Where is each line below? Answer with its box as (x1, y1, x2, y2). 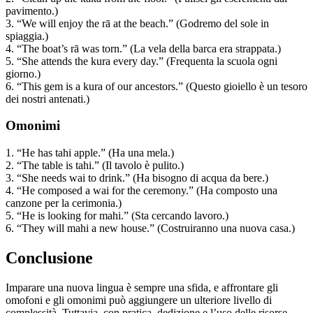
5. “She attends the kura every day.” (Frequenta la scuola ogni (6, 54, 277, 67)
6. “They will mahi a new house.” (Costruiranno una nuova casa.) (6, 222, 295, 235)
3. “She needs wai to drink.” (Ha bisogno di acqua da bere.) (6, 172, 268, 184)
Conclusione (6, 249, 93, 268)
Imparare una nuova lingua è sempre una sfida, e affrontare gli (6, 281, 278, 293)
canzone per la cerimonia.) (6, 197, 122, 210)
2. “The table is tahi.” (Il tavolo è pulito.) (6, 159, 184, 172)
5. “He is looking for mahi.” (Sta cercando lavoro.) (6, 210, 228, 222)
